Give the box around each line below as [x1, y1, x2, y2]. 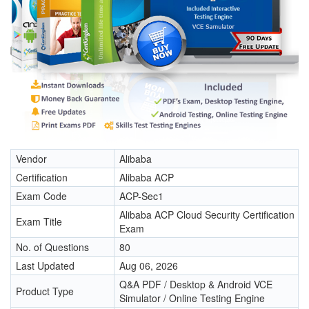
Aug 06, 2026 [119, 259, 178, 273]
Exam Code [16, 189, 67, 203]
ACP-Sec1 [119, 189, 163, 203]
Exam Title [16, 215, 62, 229]
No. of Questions [16, 240, 89, 255]
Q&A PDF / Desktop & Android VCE [119, 277, 272, 292]
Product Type [16, 284, 74, 299]
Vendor [16, 152, 47, 166]
